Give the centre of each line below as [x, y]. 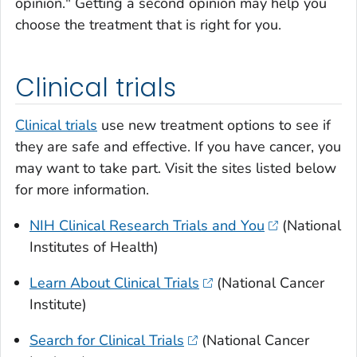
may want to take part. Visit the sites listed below [176, 169]
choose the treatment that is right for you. [148, 24]
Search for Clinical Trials [107, 341]
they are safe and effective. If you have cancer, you [178, 147]
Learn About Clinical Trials [114, 283]
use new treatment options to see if [214, 126]
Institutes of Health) [94, 247]
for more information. [82, 190]
